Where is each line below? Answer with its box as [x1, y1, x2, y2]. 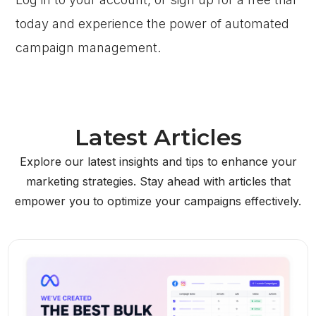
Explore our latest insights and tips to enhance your [19, 154, 297, 169]
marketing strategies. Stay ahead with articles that [25, 174, 291, 188]
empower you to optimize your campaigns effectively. [15, 194, 301, 208]
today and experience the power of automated [16, 16, 290, 31]
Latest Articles [74, 123, 242, 151]
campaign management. [16, 40, 162, 55]
